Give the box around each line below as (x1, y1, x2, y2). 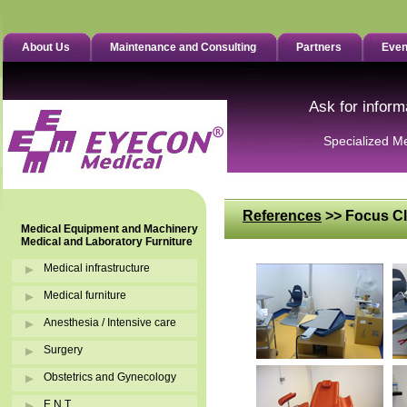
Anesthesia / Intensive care (44, 316, 176, 329)
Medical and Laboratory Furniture (21, 235, 193, 248)
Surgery (44, 343, 83, 356)
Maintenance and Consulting (110, 41, 256, 54)
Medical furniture (44, 289, 126, 302)
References (243, 207, 322, 223)
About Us (22, 41, 70, 54)
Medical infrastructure (44, 262, 150, 274)
